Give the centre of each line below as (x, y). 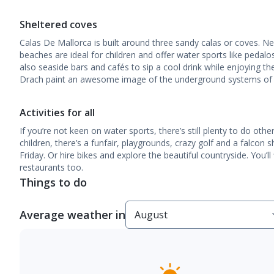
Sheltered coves (58, 24)
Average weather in (72, 215)
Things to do (53, 182)
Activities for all (57, 113)
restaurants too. (51, 167)
